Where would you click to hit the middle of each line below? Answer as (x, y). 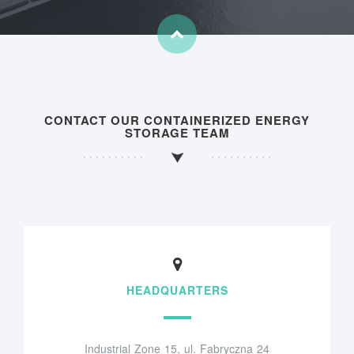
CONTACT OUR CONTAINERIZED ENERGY (177, 121)
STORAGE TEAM (177, 133)
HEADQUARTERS (177, 290)
